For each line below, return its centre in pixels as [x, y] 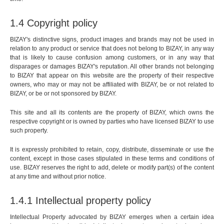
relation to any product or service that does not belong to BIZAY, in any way [112, 49]
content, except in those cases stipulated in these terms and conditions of [112, 159]
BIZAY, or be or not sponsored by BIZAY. [63, 94]
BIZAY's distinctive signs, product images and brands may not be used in [112, 40]
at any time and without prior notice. [58, 177]
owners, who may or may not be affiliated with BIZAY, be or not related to [112, 85]
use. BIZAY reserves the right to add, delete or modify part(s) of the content [112, 168]
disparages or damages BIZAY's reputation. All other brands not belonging [112, 67]
